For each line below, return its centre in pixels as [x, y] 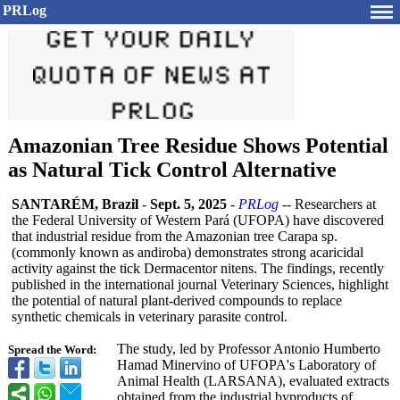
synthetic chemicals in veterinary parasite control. [150, 317]
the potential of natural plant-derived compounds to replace [177, 300]
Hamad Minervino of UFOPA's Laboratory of [246, 365]
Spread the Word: [52, 350]
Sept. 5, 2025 [188, 204]
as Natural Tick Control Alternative [172, 170]
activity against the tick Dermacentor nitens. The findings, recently [198, 268]
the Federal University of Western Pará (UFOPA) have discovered [198, 220]
